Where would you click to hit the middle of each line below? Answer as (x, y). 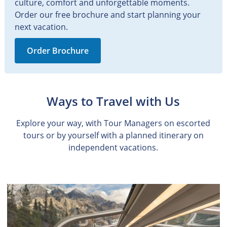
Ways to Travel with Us (113, 101)
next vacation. (41, 27)
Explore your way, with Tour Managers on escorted (113, 123)
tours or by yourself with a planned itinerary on (113, 135)
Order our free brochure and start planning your (107, 14)
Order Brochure (58, 50)
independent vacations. (113, 147)
